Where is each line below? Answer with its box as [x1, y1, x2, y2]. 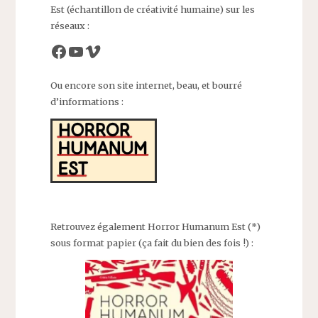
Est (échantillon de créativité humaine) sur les [50, 3, 255, 15]
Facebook [49, 39, 133, 62]
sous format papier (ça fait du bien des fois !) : [50, 236, 253, 248]
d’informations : [50, 95, 124, 107]
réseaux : [50, 19, 89, 31]
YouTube [66, 39, 141, 62]
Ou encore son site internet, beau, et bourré [50, 79, 242, 91]
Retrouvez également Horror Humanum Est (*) [50, 220, 261, 232]
